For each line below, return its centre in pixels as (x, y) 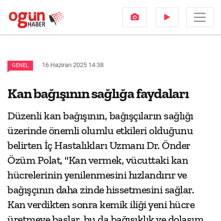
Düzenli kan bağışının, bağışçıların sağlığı (100, 116)
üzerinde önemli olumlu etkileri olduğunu (100, 130)
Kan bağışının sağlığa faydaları (98, 93)
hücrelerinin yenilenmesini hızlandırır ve (97, 175)
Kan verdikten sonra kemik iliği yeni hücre (101, 204)
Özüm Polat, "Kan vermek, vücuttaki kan (98, 160)
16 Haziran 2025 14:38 (73, 65)
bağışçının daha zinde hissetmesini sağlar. (101, 190)
